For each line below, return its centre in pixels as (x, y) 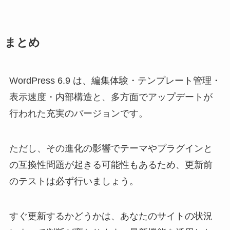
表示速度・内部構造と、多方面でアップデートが (111, 97)
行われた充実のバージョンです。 (78, 114)
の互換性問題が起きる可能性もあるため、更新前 (111, 165)
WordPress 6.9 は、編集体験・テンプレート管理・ (115, 81)
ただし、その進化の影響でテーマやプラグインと (111, 149)
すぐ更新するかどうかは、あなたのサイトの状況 (111, 216)
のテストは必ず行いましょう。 (74, 181)
